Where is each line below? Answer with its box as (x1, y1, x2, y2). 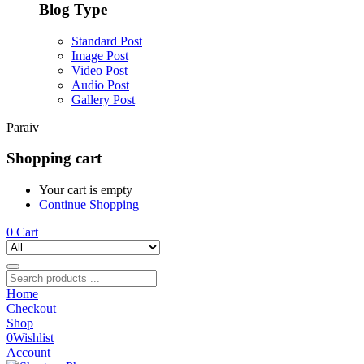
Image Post (71, 48, 128, 63)
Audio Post (71, 77, 129, 92)
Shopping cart (6, 149, 102, 167)
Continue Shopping (39, 197, 139, 212)
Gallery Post (71, 92, 135, 106)
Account (6, 345, 50, 360)
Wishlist (13, 331, 54, 345)
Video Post (71, 63, 128, 77)
